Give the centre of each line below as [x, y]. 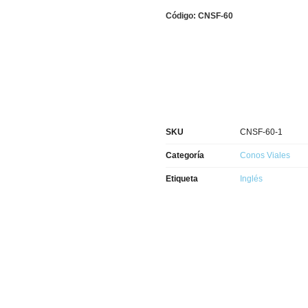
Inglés [251, 179]
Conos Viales [265, 156]
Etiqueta [181, 179]
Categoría [185, 156]
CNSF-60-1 [261, 132]
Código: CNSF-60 [199, 16]
